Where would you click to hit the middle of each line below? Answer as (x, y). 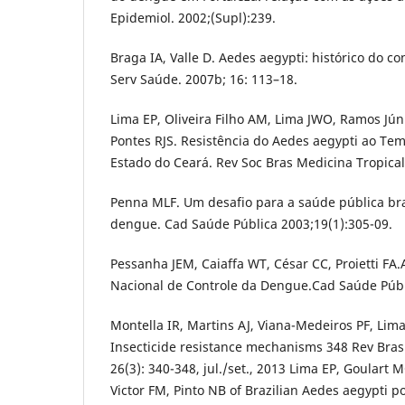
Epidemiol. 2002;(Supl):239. (193, 18)
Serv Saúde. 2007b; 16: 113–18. (204, 80)
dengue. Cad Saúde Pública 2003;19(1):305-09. (251, 224)
